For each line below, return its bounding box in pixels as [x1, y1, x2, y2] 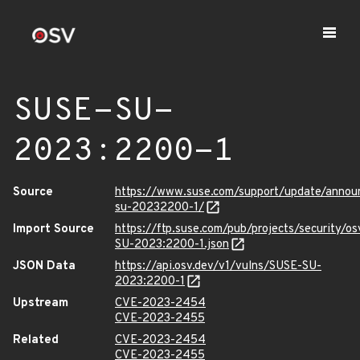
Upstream [13, 296, 68, 311]
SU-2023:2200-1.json [115, 237, 229, 252]
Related [13, 333, 59, 348]
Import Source [13, 222, 94, 237]
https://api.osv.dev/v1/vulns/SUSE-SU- [115, 259, 321, 274]
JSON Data [13, 259, 76, 274]
